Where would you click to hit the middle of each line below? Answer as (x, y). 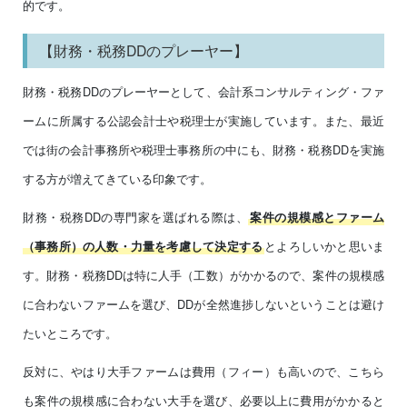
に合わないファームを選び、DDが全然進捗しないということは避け (203, 304)
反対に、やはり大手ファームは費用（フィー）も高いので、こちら (203, 372)
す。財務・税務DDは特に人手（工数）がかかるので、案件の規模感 (203, 275)
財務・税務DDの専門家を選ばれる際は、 (135, 217)
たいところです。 (70, 333)
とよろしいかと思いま (325, 246)
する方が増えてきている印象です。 (117, 179)
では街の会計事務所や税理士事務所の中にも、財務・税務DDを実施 (203, 150)
